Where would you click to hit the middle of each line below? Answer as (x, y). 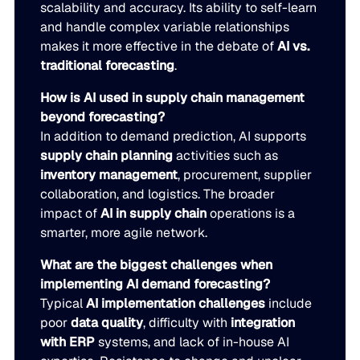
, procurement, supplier (245, 175)
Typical (63, 304)
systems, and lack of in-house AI (192, 342)
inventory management (109, 175)
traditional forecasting (108, 66)
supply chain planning (107, 156)
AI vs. (294, 47)
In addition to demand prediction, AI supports (174, 137)
